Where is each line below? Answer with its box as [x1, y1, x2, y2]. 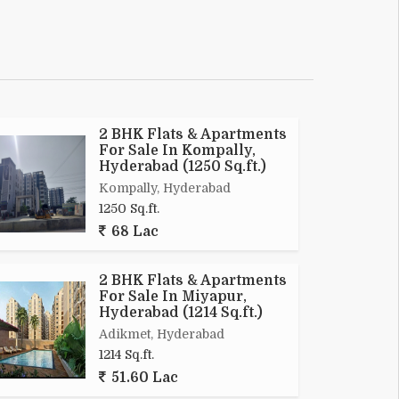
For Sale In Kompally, [99, 142, 256, 159]
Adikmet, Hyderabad [99, 327, 224, 342]
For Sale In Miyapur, [99, 289, 247, 305]
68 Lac [108, 224, 159, 240]
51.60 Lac [108, 370, 178, 387]
